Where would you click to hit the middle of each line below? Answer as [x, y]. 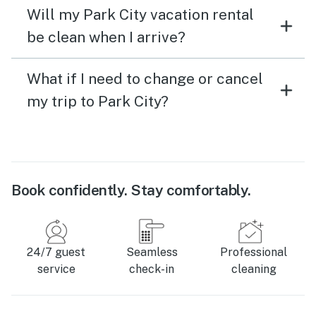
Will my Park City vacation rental [140, 15]
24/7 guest [56, 253]
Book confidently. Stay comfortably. [131, 190]
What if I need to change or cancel [145, 79]
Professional [254, 253]
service [56, 269]
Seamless [152, 253]
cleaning [254, 269]
